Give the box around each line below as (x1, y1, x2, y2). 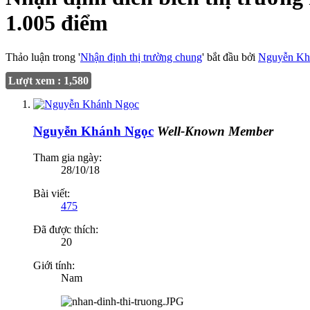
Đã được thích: (33, 224, 98, 236)
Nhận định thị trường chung (80, 51, 202, 63)
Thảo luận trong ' (6, 51, 80, 63)
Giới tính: (33, 259, 75, 272)
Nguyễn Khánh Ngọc (33, 123, 154, 138)
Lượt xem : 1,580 (8, 74, 89, 86)
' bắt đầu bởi (202, 51, 258, 63)
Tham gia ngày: (33, 152, 102, 164)
